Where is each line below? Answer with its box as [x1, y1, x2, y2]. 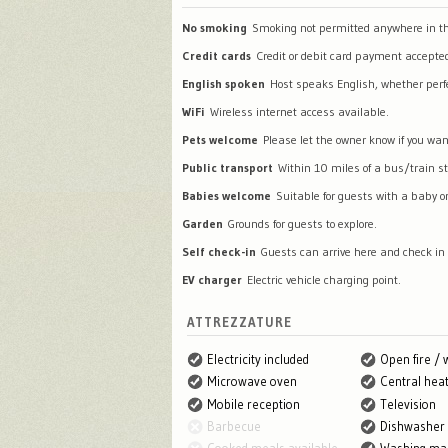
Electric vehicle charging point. [247, 271, 401, 287]
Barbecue [207, 418, 261, 434]
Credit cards [182, 47, 251, 63]
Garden [182, 215, 223, 231]
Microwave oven [207, 374, 297, 390]
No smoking [182, 19, 247, 35]
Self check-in [182, 243, 256, 259]
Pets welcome [182, 131, 258, 147]
